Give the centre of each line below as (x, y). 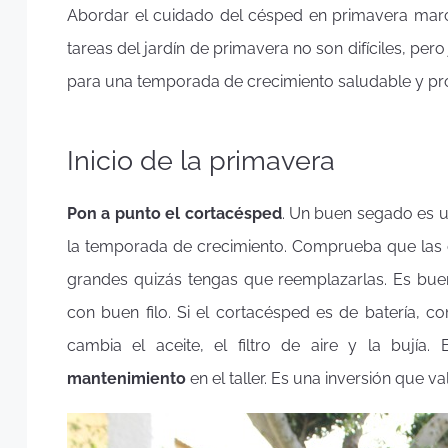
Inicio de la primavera (201, 161)
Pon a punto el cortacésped (174, 214)
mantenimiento (126, 379)
